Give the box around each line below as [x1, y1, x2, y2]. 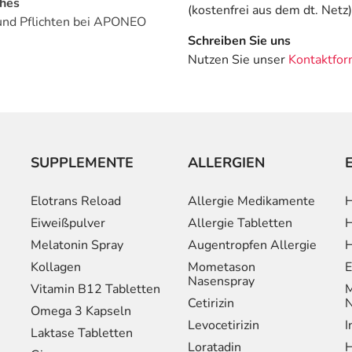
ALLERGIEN [188, 153, 265, 173]
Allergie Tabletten [188, 214, 292, 233]
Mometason [188, 258, 255, 277]
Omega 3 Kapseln [31, 302, 131, 321]
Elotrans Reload [31, 192, 121, 211]
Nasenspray [188, 273, 255, 291]
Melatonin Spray [31, 236, 123, 255]
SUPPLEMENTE [31, 153, 134, 173]
